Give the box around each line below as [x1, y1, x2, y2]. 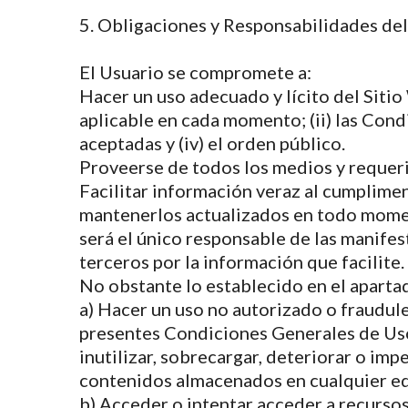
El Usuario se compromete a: [79, 61, 311, 83]
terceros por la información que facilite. [79, 250, 404, 272]
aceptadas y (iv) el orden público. [79, 132, 345, 154]
